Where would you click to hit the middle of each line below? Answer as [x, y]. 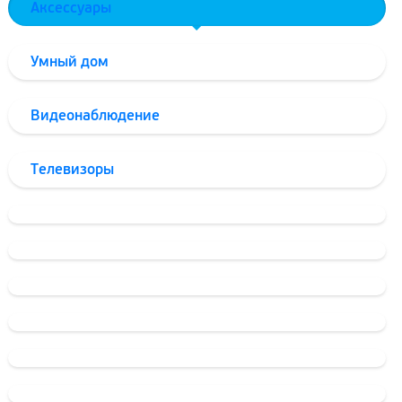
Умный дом [70, 61]
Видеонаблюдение [95, 115]
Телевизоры [72, 169]
